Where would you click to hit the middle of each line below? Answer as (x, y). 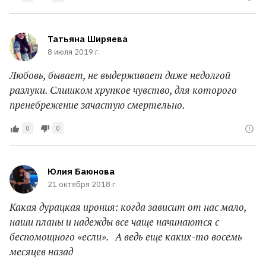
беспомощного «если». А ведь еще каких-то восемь (126, 236)
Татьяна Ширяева (88, 39)
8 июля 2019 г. (74, 52)
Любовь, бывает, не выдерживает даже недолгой (120, 75)
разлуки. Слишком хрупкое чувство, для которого (123, 90)
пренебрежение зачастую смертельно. (97, 104)
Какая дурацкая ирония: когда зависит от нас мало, (128, 207)
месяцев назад (41, 251)
